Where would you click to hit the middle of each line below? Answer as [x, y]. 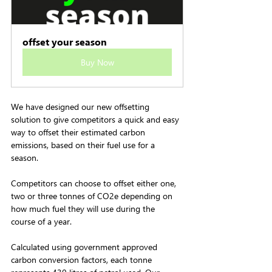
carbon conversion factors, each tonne [83, 260]
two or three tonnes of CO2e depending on [93, 196]
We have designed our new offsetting [81, 107]
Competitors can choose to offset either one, [95, 183]
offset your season [65, 42]
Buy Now [97, 62]
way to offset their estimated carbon [79, 132]
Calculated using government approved [85, 247]
